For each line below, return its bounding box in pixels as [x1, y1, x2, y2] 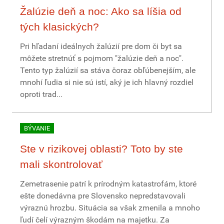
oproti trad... [20, 89, 62, 99]
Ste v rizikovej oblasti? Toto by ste [20, 143, 183, 154]
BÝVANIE [24, 124, 50, 132]
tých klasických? [20, 21, 99, 32]
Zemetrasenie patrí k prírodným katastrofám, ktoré [20, 179, 196, 188]
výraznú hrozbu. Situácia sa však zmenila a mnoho [20, 203, 200, 212]
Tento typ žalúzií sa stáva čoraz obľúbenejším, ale [20, 65, 195, 75]
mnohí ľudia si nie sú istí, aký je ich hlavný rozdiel [20, 77, 193, 87]
